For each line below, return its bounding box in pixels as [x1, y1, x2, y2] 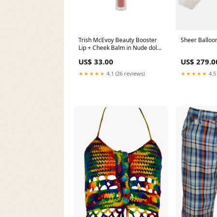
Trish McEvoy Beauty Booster [78, 35, 157, 44]
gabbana [78, 51, 102, 60]
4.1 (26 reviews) [105, 69, 145, 77]
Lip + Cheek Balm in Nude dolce [78, 43, 163, 52]
